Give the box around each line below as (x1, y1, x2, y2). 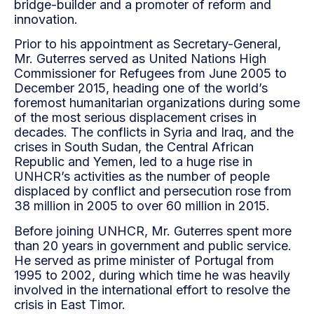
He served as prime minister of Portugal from (14, 252, 274, 268)
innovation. (14, 11, 78, 27)
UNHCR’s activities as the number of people (14, 169, 270, 184)
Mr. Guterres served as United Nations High (14, 51, 266, 67)
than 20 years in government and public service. (14, 238, 292, 253)
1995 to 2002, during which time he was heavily (14, 267, 290, 282)
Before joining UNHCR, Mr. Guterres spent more (14, 223, 292, 238)
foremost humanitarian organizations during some (14, 95, 300, 111)
